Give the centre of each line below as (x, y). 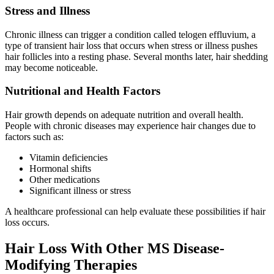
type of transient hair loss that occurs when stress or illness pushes (131, 45)
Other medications (65, 180)
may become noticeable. (51, 67)
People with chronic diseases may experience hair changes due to (130, 126)
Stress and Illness (47, 11)
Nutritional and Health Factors (83, 91)
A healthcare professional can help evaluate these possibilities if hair (135, 212)
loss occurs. (27, 223)
